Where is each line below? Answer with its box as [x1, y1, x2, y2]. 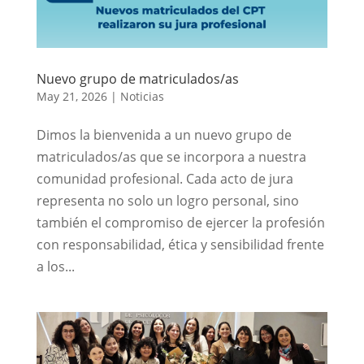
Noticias [119, 88, 164, 104]
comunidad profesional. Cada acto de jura [36, 169, 293, 188]
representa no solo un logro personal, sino [36, 191, 299, 210]
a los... [36, 257, 75, 275]
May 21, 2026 [36, 88, 107, 104]
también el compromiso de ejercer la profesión [36, 213, 325, 232]
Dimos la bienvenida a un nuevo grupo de [36, 125, 292, 144]
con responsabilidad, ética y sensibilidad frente [36, 235, 324, 253]
